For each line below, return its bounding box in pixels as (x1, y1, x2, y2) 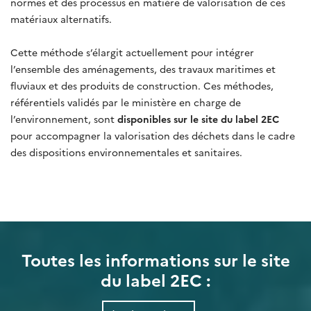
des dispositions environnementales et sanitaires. (10, 144, 242, 159)
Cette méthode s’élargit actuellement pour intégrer (10, 44, 254, 59)
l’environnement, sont (10, 111, 117, 126)
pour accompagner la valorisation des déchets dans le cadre (10, 128, 295, 142)
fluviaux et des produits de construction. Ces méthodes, (10, 78, 274, 92)
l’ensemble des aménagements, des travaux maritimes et (10, 61, 276, 76)
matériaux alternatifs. (10, 11, 112, 26)
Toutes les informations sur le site (21, 247, 290, 271)
